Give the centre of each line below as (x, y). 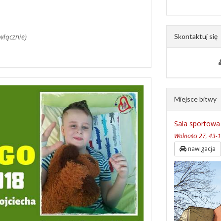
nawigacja (201, 149)
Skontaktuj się (196, 36)
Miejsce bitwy (195, 99)
